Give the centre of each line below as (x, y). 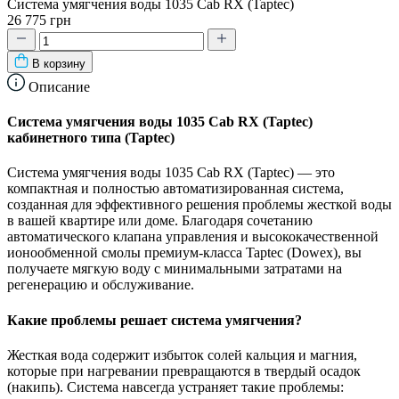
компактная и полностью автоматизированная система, (175, 189)
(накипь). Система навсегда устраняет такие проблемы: (175, 387)
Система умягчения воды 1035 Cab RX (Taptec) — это (171, 173)
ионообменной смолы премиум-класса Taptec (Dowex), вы (184, 253)
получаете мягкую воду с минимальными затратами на (175, 269)
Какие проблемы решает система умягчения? (155, 320)
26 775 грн (39, 20)
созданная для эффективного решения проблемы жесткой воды (199, 205)
